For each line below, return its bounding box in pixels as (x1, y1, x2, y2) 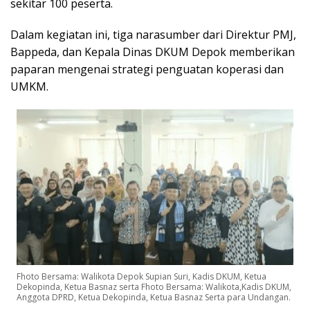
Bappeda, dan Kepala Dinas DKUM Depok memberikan (10, 44, 295, 60)
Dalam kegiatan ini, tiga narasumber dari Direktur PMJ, (10, 26, 296, 42)
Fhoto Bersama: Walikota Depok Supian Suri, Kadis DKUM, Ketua (17, 271, 266, 283)
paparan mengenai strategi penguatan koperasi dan (10, 61, 284, 77)
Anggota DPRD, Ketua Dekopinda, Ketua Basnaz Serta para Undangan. (17, 291, 291, 304)
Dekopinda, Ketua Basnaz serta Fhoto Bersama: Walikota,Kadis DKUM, (17, 281, 291, 293)
